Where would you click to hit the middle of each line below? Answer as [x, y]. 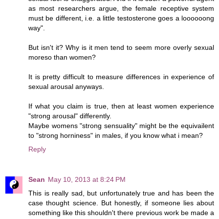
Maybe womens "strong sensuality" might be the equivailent [121, 125]
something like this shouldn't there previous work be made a [121, 212]
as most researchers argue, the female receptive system [121, 8]
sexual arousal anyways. [66, 86]
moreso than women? [62, 57]
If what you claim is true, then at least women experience [121, 106]
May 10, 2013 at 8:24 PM [87, 179]
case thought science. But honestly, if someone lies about [121, 203]
